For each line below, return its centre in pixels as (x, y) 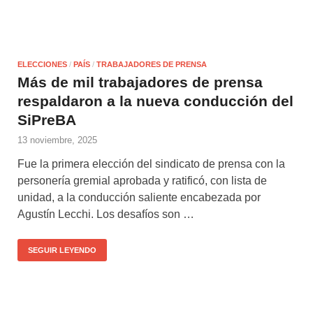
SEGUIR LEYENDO (62, 250)
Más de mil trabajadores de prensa (140, 82)
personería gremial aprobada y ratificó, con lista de (142, 180)
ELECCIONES (42, 64)
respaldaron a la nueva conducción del (155, 101)
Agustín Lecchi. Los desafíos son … (106, 214)
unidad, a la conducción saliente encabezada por (139, 197)
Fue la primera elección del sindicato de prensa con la (151, 163)
